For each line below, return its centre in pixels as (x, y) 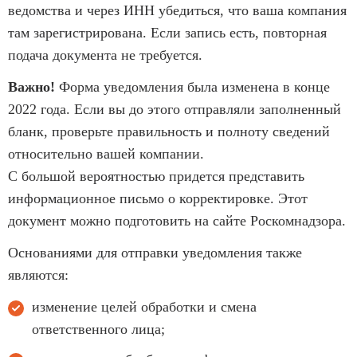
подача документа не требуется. (105, 55)
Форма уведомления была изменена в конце (192, 86)
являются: (38, 275)
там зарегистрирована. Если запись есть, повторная (167, 32)
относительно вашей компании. (106, 153)
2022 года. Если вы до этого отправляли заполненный (175, 109)
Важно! (31, 86)
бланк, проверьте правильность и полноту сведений (169, 131)
